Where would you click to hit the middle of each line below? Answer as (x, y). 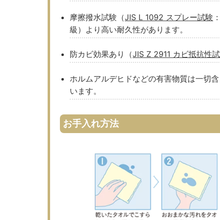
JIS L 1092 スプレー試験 (169, 17)
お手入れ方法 (91, 123)
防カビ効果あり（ (101, 54)
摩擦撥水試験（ (97, 17)
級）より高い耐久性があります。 (129, 29)
